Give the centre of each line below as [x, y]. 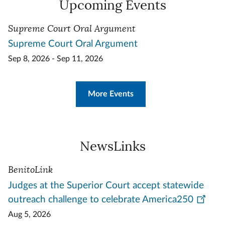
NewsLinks [113, 147]
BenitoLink [30, 170]
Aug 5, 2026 [29, 214]
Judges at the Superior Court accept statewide [106, 185]
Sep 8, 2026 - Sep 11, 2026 [55, 59]
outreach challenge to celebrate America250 [101, 199]
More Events [110, 94]
